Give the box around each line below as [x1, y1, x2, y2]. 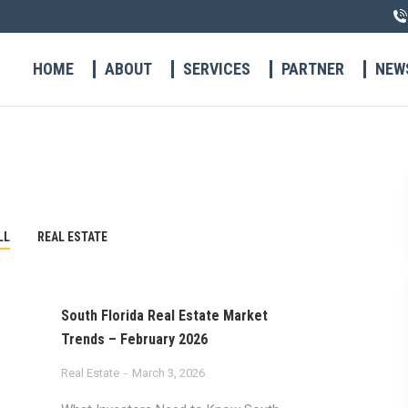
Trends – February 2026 [60, 331, 208, 348]
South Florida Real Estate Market [60, 307, 268, 324]
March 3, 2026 [131, 366, 205, 380]
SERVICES [182, 59, 250, 78]
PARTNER [280, 59, 344, 78]
